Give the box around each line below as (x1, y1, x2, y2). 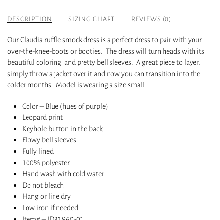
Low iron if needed (22, 202, 78, 213)
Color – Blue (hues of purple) (22, 101, 108, 111)
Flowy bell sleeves (22, 135, 76, 145)
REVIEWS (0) (131, 14, 171, 24)
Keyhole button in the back (22, 123, 103, 134)
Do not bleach (22, 180, 64, 191)
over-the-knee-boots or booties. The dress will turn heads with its (7, 46, 204, 56)
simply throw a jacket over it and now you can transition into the (7, 68, 200, 79)
